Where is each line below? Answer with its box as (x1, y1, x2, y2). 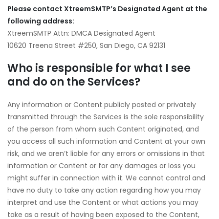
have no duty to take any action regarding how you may (7, 185, 201, 195)
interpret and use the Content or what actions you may (7, 197, 198, 207)
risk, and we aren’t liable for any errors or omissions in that (7, 149, 205, 158)
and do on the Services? (7, 74, 140, 89)
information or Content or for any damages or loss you (7, 161, 196, 171)
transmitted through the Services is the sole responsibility (7, 112, 204, 122)
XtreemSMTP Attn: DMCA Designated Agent (7, 28, 155, 38)
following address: (7, 16, 74, 26)
